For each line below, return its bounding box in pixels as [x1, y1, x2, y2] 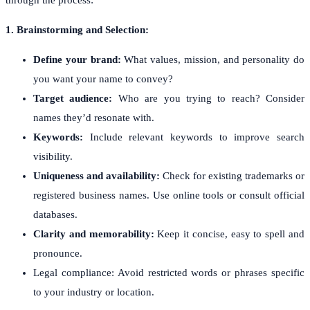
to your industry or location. [33, 286, 154, 298]
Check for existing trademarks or [160, 170, 304, 181]
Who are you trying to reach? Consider [112, 92, 304, 104]
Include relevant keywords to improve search [89, 131, 305, 143]
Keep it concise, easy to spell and [154, 228, 305, 239]
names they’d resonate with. [33, 111, 154, 123]
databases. [33, 208, 77, 220]
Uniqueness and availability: [33, 170, 160, 181]
